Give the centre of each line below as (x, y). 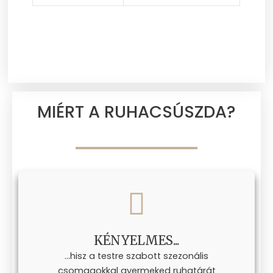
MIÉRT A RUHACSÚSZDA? (136, 112)
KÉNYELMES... (136, 240)
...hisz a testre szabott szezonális (136, 256)
